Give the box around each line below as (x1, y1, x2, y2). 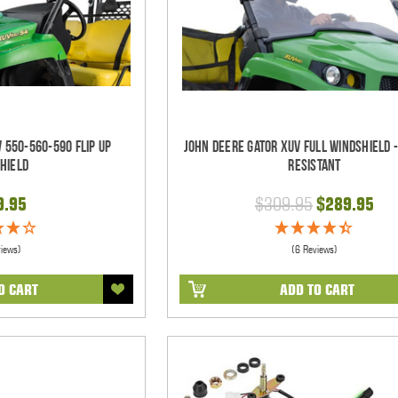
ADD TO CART (279, 280, 354, 298)
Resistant (288, 155, 341, 175)
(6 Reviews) (291, 242, 338, 256)
